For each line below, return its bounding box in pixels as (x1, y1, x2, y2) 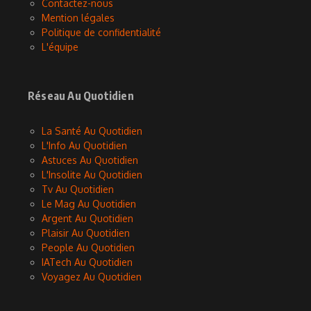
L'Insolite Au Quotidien (42, 169, 142, 181)
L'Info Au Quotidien (42, 140, 127, 152)
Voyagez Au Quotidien (42, 271, 142, 283)
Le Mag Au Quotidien (42, 198, 136, 210)
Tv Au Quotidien (42, 183, 114, 196)
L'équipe (42, 41, 78, 53)
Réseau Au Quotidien (28, 89, 134, 103)
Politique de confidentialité (42, 26, 161, 39)
